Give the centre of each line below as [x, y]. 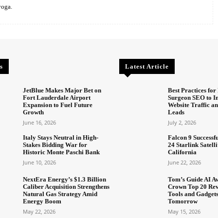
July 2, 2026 [182, 122]
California [182, 152]
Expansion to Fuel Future [58, 105]
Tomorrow [182, 201]
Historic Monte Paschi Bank [62, 152]
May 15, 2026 [184, 212]
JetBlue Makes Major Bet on [62, 90]
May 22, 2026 [39, 212]
